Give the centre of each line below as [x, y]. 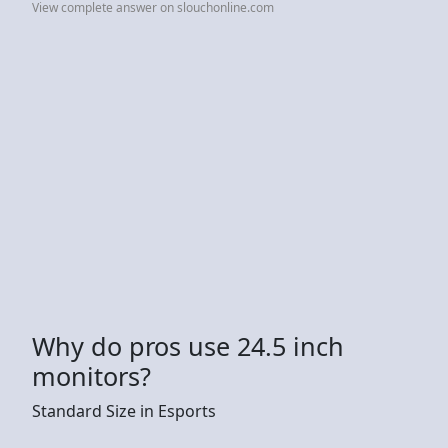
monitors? [91, 375]
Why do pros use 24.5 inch [188, 345]
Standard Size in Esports [124, 410]
